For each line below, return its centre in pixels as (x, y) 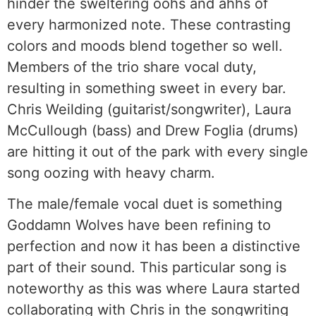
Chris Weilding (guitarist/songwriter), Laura (149, 110)
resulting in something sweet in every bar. (147, 89)
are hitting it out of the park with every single (158, 152)
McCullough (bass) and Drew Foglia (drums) (153, 131)
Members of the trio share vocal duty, (132, 67)
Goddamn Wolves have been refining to (139, 225)
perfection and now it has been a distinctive (154, 247)
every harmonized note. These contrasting (149, 25)
